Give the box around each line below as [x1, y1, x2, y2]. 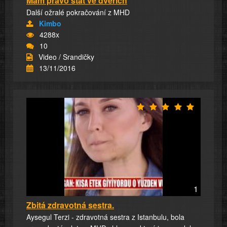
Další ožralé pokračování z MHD [26, 7, 130, 18]
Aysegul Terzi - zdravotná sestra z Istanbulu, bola [26, 211, 184, 222]
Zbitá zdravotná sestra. [26, 199, 114, 211]
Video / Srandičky [39, 52, 94, 62]
